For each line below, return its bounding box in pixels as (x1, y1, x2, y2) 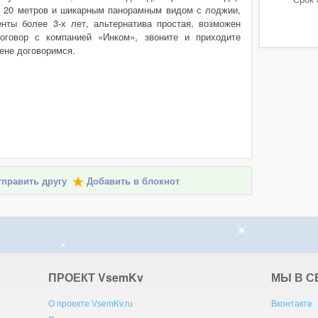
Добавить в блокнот (86, 176, 180, 187)
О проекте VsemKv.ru (48, 299, 133, 309)
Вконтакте (270, 299, 312, 309)
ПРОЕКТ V (48, 269, 106, 285)
